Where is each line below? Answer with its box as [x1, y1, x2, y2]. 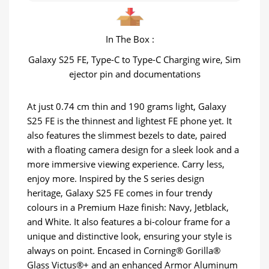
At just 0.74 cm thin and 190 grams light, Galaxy [27, 100, 226, 112]
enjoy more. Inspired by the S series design [27, 172, 204, 184]
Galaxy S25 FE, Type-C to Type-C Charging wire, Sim [28, 53, 241, 65]
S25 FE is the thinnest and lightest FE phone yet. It [27, 114, 232, 127]
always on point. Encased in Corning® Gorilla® [27, 244, 220, 256]
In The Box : [106, 32, 154, 45]
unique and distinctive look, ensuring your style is [27, 229, 232, 242]
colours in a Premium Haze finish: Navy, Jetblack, [27, 201, 229, 213]
